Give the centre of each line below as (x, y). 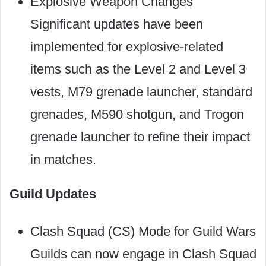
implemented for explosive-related (127, 47)
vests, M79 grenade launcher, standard (141, 92)
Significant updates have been (117, 24)
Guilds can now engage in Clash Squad (143, 254)
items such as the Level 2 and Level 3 (138, 69)
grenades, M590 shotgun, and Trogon (137, 114)
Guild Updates (53, 194)
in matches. (63, 159)
